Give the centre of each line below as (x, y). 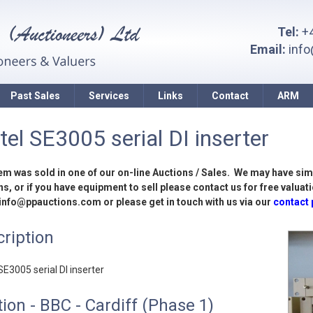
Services (109, 96)
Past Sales (35, 96)
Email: (268, 49)
